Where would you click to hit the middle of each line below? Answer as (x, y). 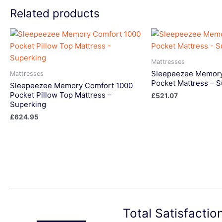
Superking (28, 105)
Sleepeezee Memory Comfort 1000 (71, 86)
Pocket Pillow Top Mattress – (61, 95)
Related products (55, 13)
